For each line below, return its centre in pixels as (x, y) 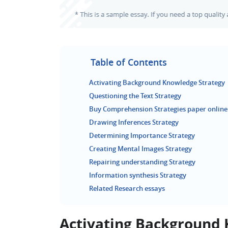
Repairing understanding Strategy (142, 162)
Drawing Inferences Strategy (134, 122)
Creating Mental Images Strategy (140, 149)
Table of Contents (129, 62)
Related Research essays (127, 188)
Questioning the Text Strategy (135, 96)
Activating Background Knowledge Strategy (157, 82)
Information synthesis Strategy (138, 175)
